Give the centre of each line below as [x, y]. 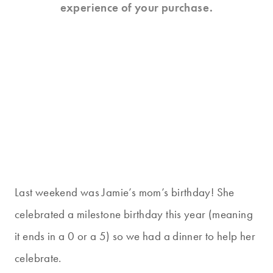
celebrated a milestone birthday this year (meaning [134, 214]
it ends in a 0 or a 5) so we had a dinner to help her [135, 236]
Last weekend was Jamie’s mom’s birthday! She [125, 193]
